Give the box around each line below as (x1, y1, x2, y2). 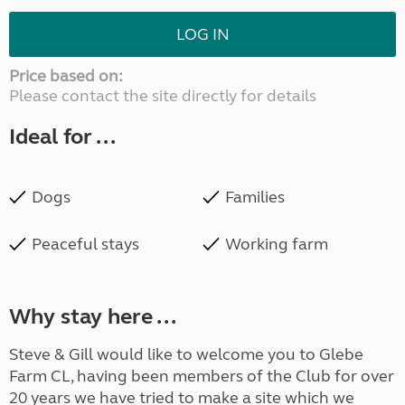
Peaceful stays (32, 234, 139, 255)
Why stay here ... (9, 304, 176, 331)
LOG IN (175, 24, 230, 45)
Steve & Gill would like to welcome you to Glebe (9, 344, 363, 365)
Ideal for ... (9, 124, 116, 151)
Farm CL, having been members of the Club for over (9, 366, 394, 387)
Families (225, 187, 285, 208)
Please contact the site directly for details (9, 86, 316, 107)
